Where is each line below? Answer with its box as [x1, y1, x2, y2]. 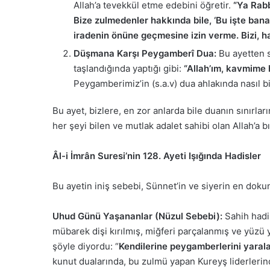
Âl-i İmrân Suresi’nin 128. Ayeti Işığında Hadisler [52, 149, 261, 162]
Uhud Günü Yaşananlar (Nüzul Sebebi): [52, 210, 222, 222]
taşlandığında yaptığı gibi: [74, 62, 184, 74]
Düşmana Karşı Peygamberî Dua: [74, 47, 216, 59]
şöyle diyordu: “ [52, 240, 119, 252]
